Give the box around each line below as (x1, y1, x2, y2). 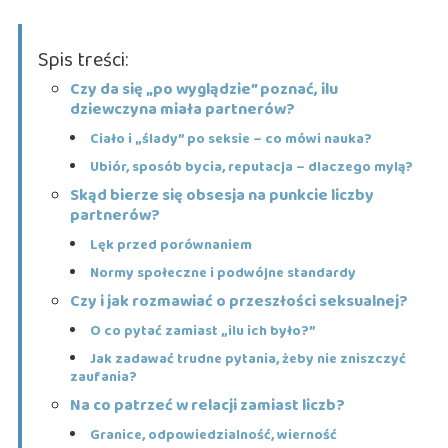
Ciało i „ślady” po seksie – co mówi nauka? (89, 128, 372, 151)
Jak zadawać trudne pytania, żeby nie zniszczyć (89, 348, 406, 371)
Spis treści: (37, 44, 128, 77)
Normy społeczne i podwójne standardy (89, 262, 356, 285)
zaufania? (69, 366, 137, 389)
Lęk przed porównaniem (89, 234, 252, 257)
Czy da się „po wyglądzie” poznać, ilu (69, 77, 338, 103)
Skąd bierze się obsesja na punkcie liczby (69, 183, 374, 209)
